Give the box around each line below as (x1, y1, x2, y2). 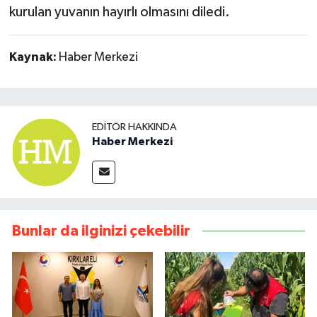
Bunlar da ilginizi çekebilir (12, 223, 190, 238)
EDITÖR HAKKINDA (92, 122, 177, 133)
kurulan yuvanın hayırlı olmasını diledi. (8, 4, 230, 19)
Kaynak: (8, 50, 59, 64)
